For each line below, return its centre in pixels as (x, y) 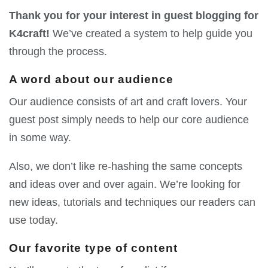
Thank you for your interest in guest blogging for (134, 15)
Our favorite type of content (93, 248)
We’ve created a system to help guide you (151, 33)
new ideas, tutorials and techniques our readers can (132, 202)
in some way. (40, 138)
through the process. (58, 51)
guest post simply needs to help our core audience (130, 120)
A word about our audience (92, 79)
